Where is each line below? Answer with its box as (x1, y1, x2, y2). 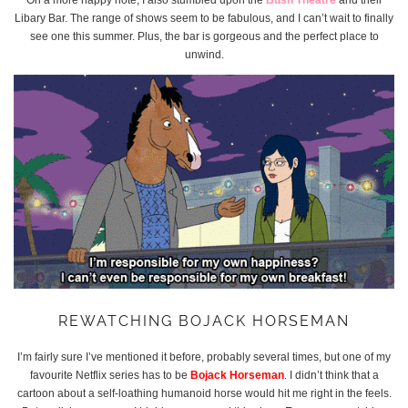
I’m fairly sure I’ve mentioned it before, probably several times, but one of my (17, 350, 391, 363)
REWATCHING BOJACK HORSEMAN (58, 311, 350, 330)
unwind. (184, 47, 224, 61)
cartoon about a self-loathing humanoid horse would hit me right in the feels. (16, 386, 392, 400)
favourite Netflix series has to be (29, 368, 190, 382)
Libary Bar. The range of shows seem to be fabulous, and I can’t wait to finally (15, 11, 393, 25)
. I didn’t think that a (283, 368, 379, 382)
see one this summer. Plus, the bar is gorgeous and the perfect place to (29, 29, 379, 43)
